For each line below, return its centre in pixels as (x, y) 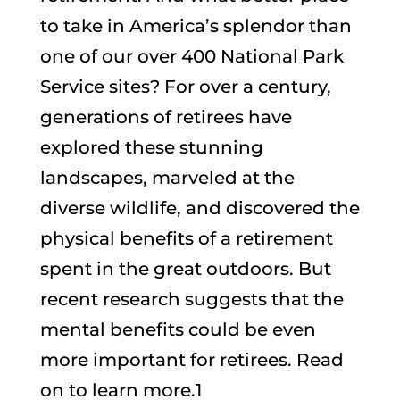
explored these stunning (151, 147)
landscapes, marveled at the (167, 177)
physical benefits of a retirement (186, 238)
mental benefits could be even (178, 329)
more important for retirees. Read (192, 359)
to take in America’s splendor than (196, 25)
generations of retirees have (166, 117)
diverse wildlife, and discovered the (200, 208)
